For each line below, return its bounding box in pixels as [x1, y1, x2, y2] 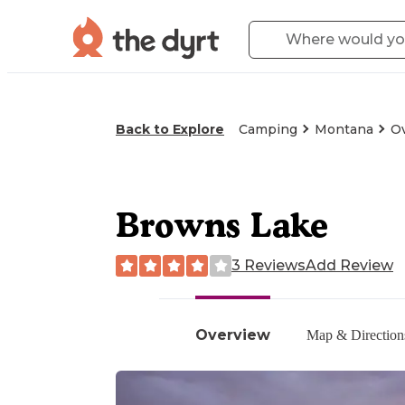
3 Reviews [231, 256, 306, 274]
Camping [239, 121, 297, 137]
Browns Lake [116, 203, 328, 245]
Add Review [306, 256, 393, 274]
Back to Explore [116, 121, 224, 137]
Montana [315, 121, 373, 137]
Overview [195, 325, 270, 344]
